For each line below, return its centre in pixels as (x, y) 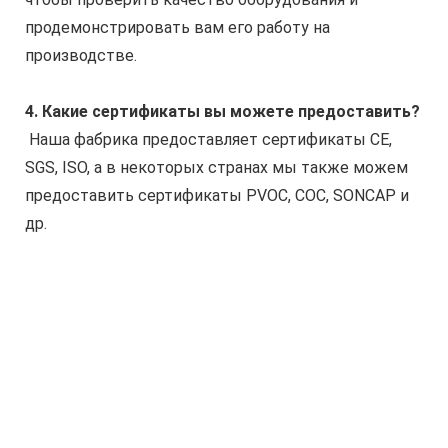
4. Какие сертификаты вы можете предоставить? (222, 111)
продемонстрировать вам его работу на (177, 27)
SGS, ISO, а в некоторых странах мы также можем (216, 167)
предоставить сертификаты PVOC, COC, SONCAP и (217, 195)
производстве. (81, 55)
